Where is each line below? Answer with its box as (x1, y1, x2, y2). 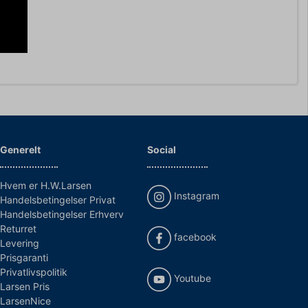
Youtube (171, 272, 211, 284)
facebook (171, 230, 217, 243)
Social (147, 143, 176, 155)
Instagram (171, 189, 219, 201)
